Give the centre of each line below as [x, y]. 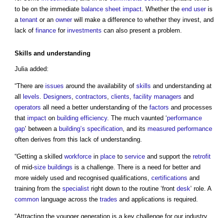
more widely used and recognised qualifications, [83, 178]
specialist [76, 189]
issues [54, 86]
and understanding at [181, 86]
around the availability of [100, 86]
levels [31, 97]
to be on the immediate [48, 9]
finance [46, 31]
